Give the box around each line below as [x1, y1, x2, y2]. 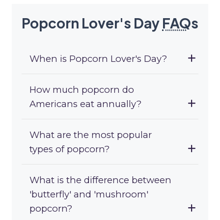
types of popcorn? [29, 143, 110, 155]
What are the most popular [29, 129, 152, 141]
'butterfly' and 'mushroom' [29, 189, 148, 200]
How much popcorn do [29, 84, 134, 96]
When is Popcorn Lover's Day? [29, 53, 167, 65]
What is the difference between [29, 174, 171, 186]
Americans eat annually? [29, 98, 141, 110]
